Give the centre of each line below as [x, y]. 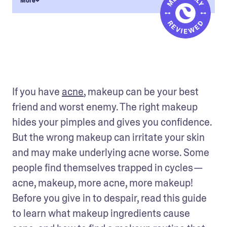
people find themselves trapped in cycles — [108, 168]
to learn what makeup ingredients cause [101, 213]
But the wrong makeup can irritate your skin [108, 137]
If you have [37, 92]
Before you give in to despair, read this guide [109, 198]
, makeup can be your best [141, 92]
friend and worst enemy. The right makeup [105, 107]
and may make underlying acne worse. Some [111, 153]
